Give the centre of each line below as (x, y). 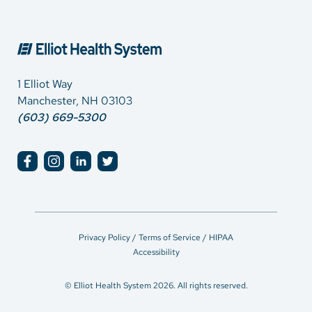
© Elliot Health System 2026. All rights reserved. (156, 285)
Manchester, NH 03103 (75, 100)
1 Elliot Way (45, 84)
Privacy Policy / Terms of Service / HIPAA (156, 238)
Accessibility (156, 252)
